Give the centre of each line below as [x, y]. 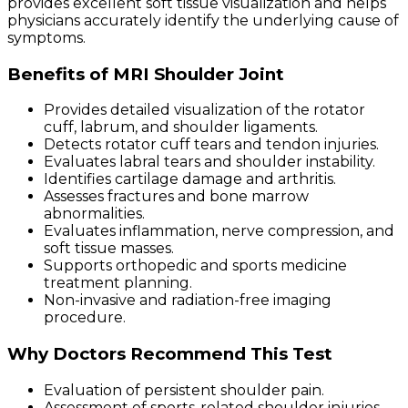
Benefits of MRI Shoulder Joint [146, 74]
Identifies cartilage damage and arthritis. [190, 179]
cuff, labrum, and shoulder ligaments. [181, 127]
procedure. [85, 318]
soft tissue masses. [109, 249]
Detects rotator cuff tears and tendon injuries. [211, 145]
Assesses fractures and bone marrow [176, 197]
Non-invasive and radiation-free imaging [188, 301]
